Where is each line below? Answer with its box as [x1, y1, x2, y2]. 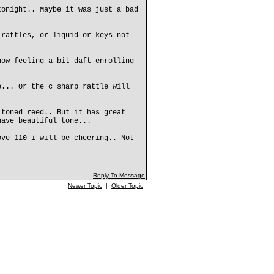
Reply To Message [93, 172, 145, 179]
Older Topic [111, 182, 143, 189]
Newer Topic [68, 182, 102, 189]
